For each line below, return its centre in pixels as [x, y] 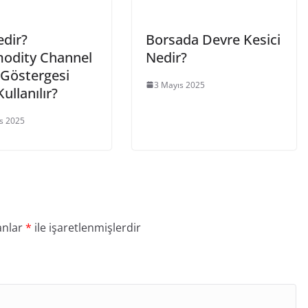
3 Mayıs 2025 [179, 85]
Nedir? [166, 57]
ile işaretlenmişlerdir [86, 227]
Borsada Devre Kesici [213, 39]
